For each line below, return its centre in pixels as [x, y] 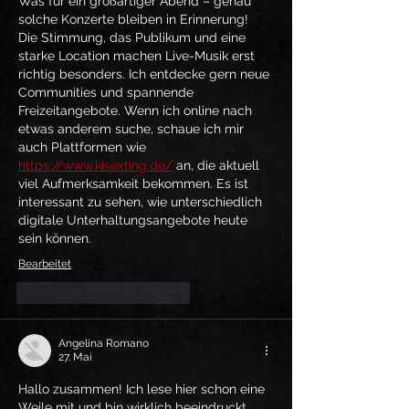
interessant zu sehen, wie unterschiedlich [142, 201]
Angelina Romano [104, 343]
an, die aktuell [218, 165]
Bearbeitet [45, 263]
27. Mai [75, 357]
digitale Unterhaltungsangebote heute [135, 220]
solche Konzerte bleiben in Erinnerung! [135, 19]
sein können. [55, 238]
